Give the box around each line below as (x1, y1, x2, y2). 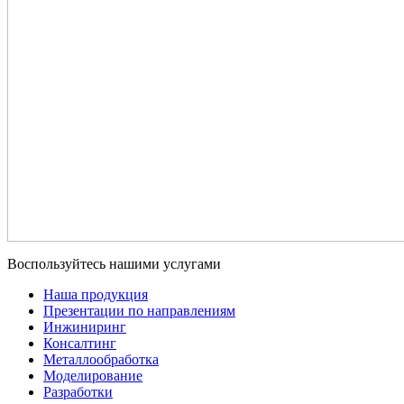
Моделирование (43, 367, 142, 383)
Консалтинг (43, 335, 116, 351)
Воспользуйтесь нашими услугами (7, 255, 221, 271)
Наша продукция (43, 286, 148, 302)
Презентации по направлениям (43, 302, 235, 318)
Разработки (43, 383, 113, 399)
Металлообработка (43, 351, 159, 367)
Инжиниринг (43, 318, 126, 335)
